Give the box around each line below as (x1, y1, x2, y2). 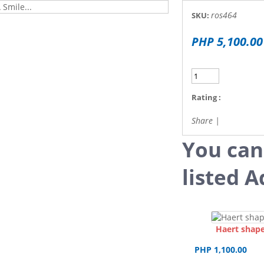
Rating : (192, 92, 221, 103)
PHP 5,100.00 (192, 34, 263, 49)
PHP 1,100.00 (194, 244, 247, 255)
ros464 (211, 9, 237, 21)
